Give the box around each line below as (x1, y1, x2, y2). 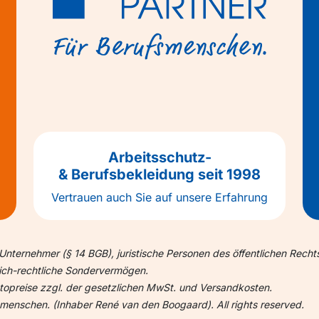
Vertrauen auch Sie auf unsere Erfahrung (51, 190, 268, 205)
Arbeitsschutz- (108, 149, 211, 167)
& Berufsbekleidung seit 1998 (58, 166, 261, 184)
